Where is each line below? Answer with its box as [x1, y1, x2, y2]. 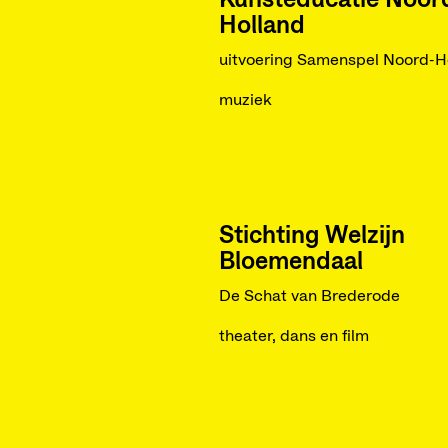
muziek [218, 92, 272, 108]
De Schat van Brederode [218, 288, 400, 304]
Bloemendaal [218, 250, 363, 274]
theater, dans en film [218, 328, 369, 344]
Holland [218, 14, 305, 38]
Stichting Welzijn [218, 224, 405, 248]
